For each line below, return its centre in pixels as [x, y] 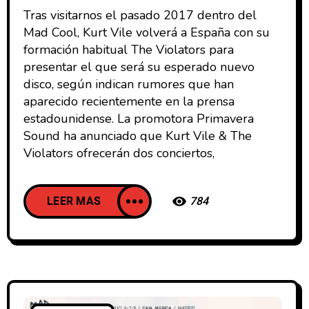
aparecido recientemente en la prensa [129, 101]
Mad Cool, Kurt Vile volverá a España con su [147, 32]
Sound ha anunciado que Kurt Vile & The [138, 136]
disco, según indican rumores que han [129, 84]
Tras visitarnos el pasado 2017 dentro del [140, 15]
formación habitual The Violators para [129, 49]
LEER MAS [74, 201]
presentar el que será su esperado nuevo [139, 67]
